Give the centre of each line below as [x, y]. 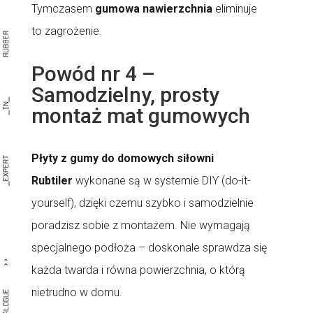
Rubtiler [52, 181]
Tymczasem [61, 9]
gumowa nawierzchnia [153, 9]
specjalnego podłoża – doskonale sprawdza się [149, 248]
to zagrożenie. [66, 31]
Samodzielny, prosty [125, 95]
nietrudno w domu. [77, 292]
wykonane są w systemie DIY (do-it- [163, 181]
